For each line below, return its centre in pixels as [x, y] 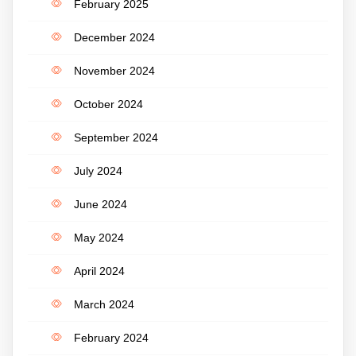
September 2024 [116, 137]
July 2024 [98, 170]
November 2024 [114, 70]
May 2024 [99, 237]
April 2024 [99, 271]
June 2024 [101, 204]
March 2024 [104, 304]
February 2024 [111, 337]
